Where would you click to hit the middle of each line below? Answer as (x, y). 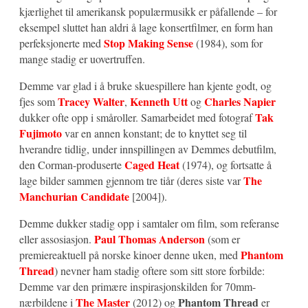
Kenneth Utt (159, 102)
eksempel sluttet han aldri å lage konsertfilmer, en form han (146, 27)
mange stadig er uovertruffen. (82, 59)
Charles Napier (240, 102)
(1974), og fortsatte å (225, 165)
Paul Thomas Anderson (150, 239)
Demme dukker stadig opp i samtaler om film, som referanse (149, 223)
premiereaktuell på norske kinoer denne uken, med (130, 255)
